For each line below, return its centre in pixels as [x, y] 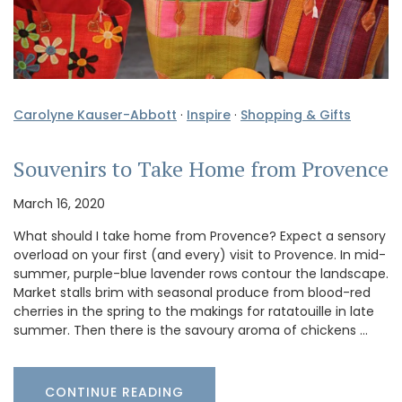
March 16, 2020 [59, 204]
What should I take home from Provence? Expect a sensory [200, 236]
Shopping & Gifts [296, 114]
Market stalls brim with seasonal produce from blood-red [192, 293]
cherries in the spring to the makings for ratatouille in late [194, 312]
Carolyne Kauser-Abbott [95, 114]
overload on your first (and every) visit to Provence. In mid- [200, 255]
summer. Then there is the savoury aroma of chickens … [191, 331]
